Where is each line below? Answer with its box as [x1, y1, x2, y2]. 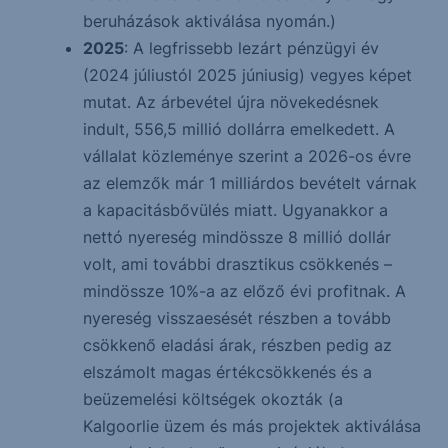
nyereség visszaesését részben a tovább [82, 308, 391, 329]
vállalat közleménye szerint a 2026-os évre [82, 146, 411, 167]
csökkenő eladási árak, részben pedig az [82, 335, 392, 356]
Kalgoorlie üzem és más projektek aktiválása [82, 416, 421, 437]
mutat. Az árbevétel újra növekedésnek [82, 92, 379, 113]
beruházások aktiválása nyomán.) [82, 11, 336, 32]
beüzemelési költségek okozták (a [82, 389, 343, 410]
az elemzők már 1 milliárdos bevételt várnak [82, 173, 417, 194]
